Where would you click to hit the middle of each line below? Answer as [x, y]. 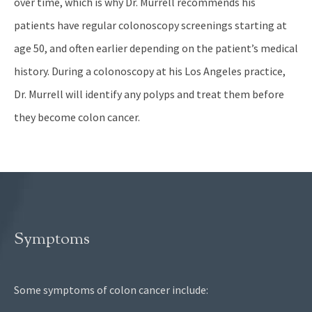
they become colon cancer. [77, 117]
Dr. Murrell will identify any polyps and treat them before [149, 94]
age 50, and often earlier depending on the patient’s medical [156, 48]
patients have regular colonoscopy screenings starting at [150, 25]
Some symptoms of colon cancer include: [111, 290]
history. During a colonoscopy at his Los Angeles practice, [150, 71]
